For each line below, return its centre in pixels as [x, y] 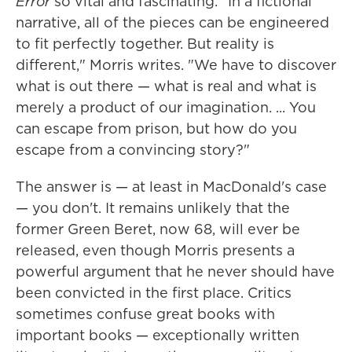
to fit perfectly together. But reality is [145, 44]
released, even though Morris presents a [155, 251]
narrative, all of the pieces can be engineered [172, 23]
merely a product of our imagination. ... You [166, 108]
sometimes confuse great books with [145, 314]
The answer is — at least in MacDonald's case [171, 187]
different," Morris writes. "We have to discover [176, 65]
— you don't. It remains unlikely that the [153, 208]
